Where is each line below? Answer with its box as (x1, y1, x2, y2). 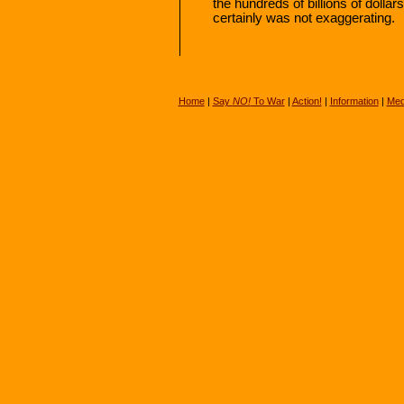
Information (329, 96, 379, 106)
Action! (291, 96, 322, 106)
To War (250, 96, 285, 106)
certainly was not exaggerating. (213, 10, 395, 25)
